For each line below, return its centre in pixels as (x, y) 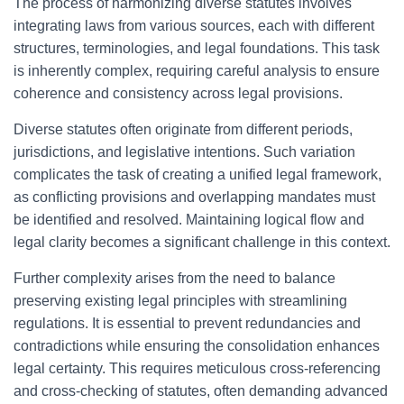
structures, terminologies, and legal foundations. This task (197, 48)
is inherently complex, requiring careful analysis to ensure (197, 71)
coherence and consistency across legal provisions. (178, 93)
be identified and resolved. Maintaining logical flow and (189, 220)
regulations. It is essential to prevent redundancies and (187, 323)
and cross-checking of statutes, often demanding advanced (201, 391)
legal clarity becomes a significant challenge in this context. (202, 242)
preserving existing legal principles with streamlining (180, 301)
